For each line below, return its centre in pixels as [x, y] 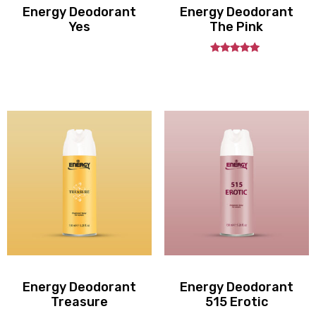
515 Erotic [236, 302]
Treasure [80, 302]
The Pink [237, 27]
